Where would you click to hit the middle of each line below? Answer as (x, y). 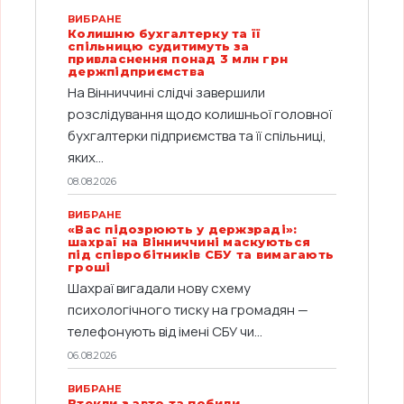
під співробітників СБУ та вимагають (201, 254)
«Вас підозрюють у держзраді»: (183, 229)
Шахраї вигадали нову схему (159, 288)
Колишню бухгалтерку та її (165, 33)
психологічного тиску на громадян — (188, 309)
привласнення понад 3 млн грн (178, 58)
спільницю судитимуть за (158, 46)
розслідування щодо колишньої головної (200, 114)
